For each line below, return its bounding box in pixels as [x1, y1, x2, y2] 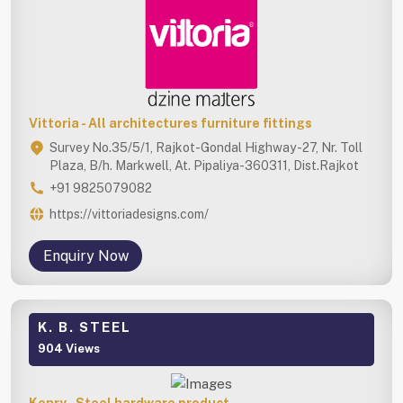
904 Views [38, 341, 100, 355]
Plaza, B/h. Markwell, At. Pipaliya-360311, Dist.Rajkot [49, 157, 359, 173]
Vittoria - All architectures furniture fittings [29, 115, 312, 130]
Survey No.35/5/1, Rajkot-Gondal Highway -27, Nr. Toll [49, 139, 363, 155]
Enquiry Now [42, 246, 129, 264]
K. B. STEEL [38, 318, 131, 335]
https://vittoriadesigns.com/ [49, 206, 209, 221]
